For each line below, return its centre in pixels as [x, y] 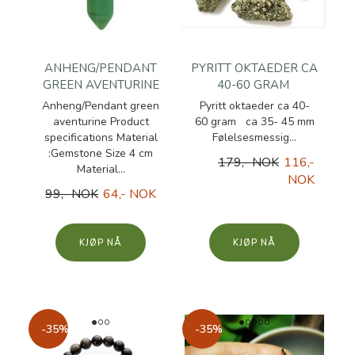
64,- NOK [130, 194]
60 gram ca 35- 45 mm [254, 122]
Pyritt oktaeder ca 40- [254, 106]
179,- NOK [248, 162]
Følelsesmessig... [254, 137]
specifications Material [101, 137]
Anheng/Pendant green [101, 106]
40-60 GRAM [254, 85]
